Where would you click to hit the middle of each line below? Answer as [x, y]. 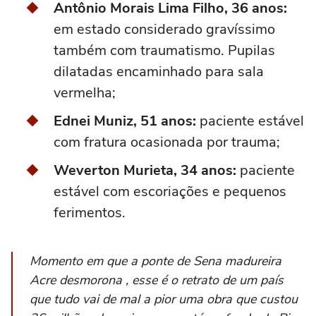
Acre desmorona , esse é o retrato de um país [157, 280]
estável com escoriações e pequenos [170, 192]
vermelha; [85, 93]
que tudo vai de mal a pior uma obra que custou [164, 299]
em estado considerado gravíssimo [164, 30]
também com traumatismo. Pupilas [164, 51]
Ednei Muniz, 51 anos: [127, 121]
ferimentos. [90, 213]
